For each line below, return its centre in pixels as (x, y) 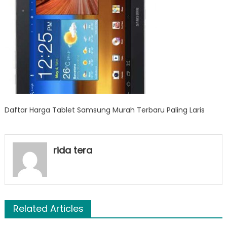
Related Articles (48, 208)
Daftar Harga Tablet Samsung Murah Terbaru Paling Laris (104, 110)
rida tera (72, 150)
